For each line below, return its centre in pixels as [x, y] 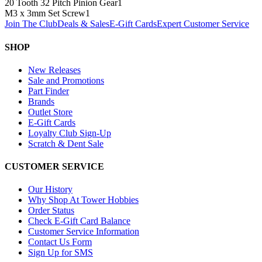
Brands [41, 101]
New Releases [54, 70]
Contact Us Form [60, 242]
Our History [50, 189]
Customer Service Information [84, 232]
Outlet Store [50, 112]
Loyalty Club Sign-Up [70, 133]
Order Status [51, 211]
